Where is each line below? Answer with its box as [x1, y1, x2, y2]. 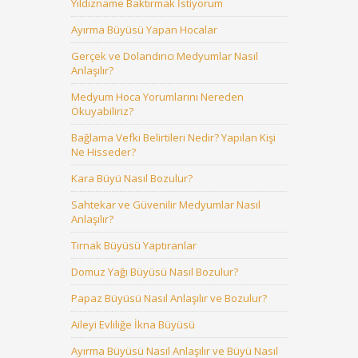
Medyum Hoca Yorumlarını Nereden [71, 89, 244, 104]
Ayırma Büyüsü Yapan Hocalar [71, 22, 217, 37]
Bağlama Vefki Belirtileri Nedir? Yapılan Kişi [71, 130, 276, 145]
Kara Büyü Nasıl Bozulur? [71, 171, 193, 185]
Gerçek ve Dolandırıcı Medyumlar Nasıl [71, 49, 258, 63]
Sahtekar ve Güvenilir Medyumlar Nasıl [71, 197, 261, 212]
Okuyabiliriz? [71, 104, 133, 118]
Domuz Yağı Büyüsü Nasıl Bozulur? [71, 265, 238, 279]
